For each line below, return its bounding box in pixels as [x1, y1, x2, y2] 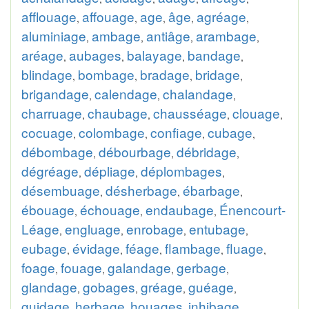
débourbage [99, 142, 171, 161]
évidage [72, 239, 120, 257]
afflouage [21, 7, 77, 26]
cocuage [21, 123, 73, 141]
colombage [79, 123, 145, 141]
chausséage [153, 103, 227, 122]
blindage [21, 65, 72, 83]
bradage [140, 65, 190, 83]
